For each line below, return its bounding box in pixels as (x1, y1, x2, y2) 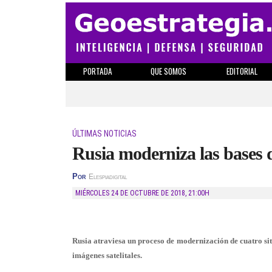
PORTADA (83, 65, 112, 77)
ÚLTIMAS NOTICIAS (72, 129, 137, 138)
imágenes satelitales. (72, 251, 142, 260)
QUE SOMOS (151, 65, 186, 77)
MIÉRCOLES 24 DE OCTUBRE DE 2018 (81, 189, 185, 197)
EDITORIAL (226, 65, 257, 77)
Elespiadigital (89, 173, 127, 180)
